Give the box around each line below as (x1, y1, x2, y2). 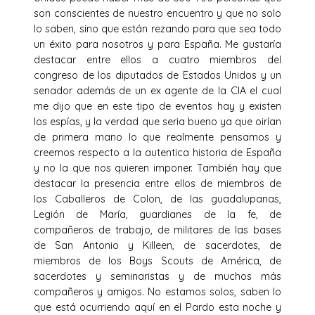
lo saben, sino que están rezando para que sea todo (34, 22, 281, 36)
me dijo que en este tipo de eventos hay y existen (34, 100, 281, 113)
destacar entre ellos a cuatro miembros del (34, 53, 281, 67)
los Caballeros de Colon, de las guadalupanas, (34, 193, 281, 206)
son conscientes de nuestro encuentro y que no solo (34, 7, 281, 20)
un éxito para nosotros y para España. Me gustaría (34, 38, 281, 51)
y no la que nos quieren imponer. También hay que (34, 162, 281, 175)
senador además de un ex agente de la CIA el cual (34, 84, 281, 98)
